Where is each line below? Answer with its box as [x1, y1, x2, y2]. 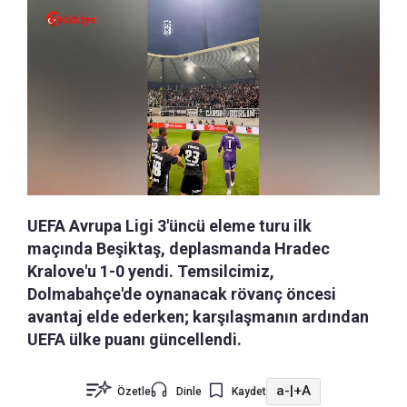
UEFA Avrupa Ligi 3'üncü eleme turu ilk [27, 215, 312, 235]
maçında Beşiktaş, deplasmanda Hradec [27, 238, 330, 258]
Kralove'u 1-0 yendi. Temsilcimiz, [27, 261, 274, 281]
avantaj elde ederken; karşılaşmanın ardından [27, 306, 369, 326]
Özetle [117, 384, 151, 398]
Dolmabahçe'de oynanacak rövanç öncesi [27, 283, 336, 303]
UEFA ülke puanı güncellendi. [27, 329, 242, 349]
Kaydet [232, 384, 266, 398]
